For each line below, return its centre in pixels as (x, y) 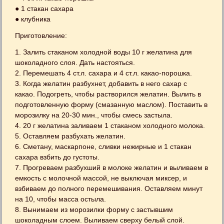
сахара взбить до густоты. (57, 157)
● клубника (33, 19)
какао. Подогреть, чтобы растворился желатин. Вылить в (108, 94)
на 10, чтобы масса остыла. (61, 199)
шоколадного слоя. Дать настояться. (75, 62)
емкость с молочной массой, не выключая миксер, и (101, 178)
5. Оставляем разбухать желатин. (70, 136)
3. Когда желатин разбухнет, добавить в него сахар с (101, 83)
